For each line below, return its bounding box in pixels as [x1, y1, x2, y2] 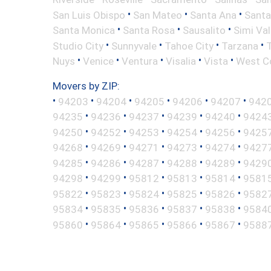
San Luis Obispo [53, 8, 125, 21]
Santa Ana [190, 8, 237, 21]
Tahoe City [165, 39, 214, 52]
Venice [83, 54, 114, 67]
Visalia [166, 54, 196, 67]
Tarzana [221, 39, 258, 52]
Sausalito [183, 24, 226, 36]
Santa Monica [53, 24, 115, 36]
